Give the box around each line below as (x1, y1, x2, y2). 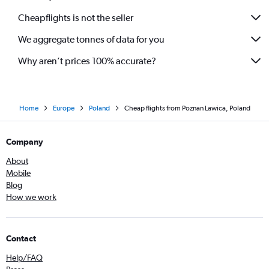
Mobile (6, 168, 31, 178)
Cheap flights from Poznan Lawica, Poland (124, 104, 250, 113)
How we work (6, 192, 56, 202)
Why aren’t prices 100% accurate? (18, 55, 156, 67)
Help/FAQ (6, 253, 43, 263)
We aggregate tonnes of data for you (18, 33, 165, 45)
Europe (52, 104, 74, 113)
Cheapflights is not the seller (18, 11, 133, 23)
